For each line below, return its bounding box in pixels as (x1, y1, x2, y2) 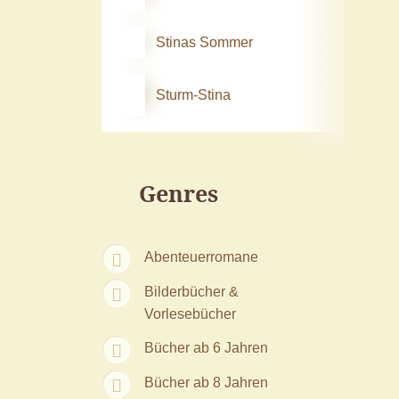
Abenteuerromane (143, 248, 258, 265)
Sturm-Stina (155, 85, 231, 102)
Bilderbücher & (143, 282, 239, 299)
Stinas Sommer (155, 34, 253, 51)
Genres (138, 177, 218, 208)
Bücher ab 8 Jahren (143, 374, 268, 391)
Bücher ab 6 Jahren (143, 339, 268, 356)
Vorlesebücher (143, 305, 236, 322)
